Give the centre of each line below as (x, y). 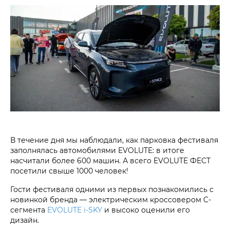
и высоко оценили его (146, 210)
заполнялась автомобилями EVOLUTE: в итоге (97, 150)
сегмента (29, 210)
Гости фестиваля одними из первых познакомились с (112, 189)
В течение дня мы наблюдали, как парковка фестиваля (114, 140)
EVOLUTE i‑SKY (75, 210)
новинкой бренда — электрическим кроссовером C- (111, 200)
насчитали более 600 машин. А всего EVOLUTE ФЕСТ (110, 161)
